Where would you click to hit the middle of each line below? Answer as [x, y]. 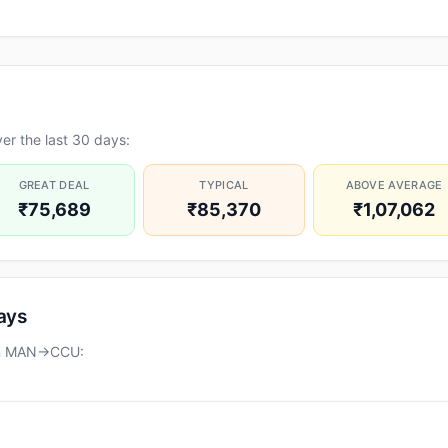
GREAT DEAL [54, 185]
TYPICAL [224, 185]
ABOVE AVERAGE [394, 185]
